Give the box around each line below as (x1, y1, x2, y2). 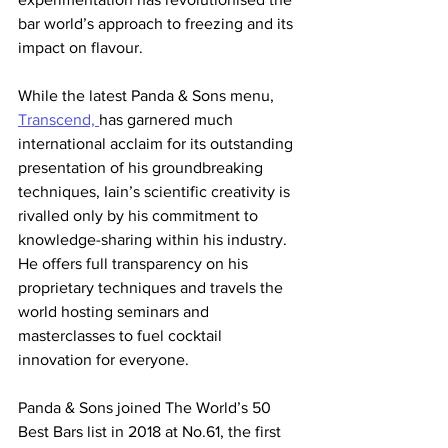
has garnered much (99, 111, 237, 129)
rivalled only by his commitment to (18, 207, 262, 225)
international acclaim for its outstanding (18, 135, 297, 153)
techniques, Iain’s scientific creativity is (18, 183, 294, 201)
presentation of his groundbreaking (18, 159, 267, 177)
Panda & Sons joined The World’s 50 (18, 399, 275, 417)
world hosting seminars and (18, 303, 213, 321)
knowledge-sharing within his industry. (18, 231, 291, 249)
